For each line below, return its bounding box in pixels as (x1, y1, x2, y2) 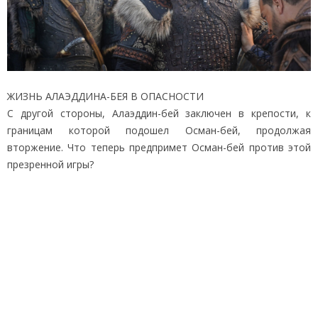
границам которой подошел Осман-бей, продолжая (7, 123, 311, 137)
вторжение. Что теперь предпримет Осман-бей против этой (7, 140, 311, 154)
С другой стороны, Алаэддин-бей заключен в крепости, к (7, 106, 311, 120)
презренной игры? (7, 157, 94, 171)
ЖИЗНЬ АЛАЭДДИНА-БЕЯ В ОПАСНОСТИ (7, 89, 204, 103)
